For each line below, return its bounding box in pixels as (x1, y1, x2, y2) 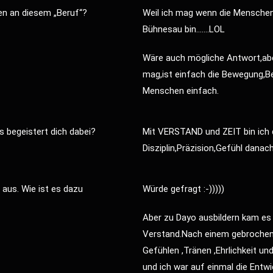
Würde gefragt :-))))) (143, 183, 224, 195)
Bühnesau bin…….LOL (143, 24, 225, 35)
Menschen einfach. (143, 85, 219, 97)
